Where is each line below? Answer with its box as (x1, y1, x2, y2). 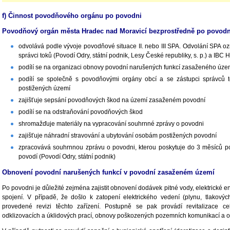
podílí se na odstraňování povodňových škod (18, 108, 143, 116)
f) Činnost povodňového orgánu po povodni (2, 11, 142, 20)
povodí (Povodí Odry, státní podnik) (18, 153, 116, 161)
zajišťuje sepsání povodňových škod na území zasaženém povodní (18, 97, 205, 104)
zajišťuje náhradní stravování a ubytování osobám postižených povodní (18, 132, 217, 140)
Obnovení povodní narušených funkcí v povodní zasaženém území (2, 168, 215, 177)
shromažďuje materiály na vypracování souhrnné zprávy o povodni (18, 120, 204, 128)
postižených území (18, 85, 70, 92)
